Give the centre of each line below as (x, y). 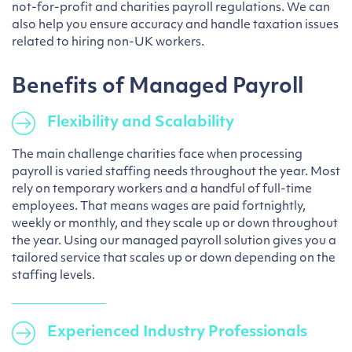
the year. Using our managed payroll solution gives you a (174, 242)
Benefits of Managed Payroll (158, 88)
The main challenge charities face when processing (157, 155)
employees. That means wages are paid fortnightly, (159, 207)
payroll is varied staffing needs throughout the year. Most (176, 172)
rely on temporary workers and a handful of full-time (162, 190)
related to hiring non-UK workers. (108, 43)
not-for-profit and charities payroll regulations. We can (171, 8)
